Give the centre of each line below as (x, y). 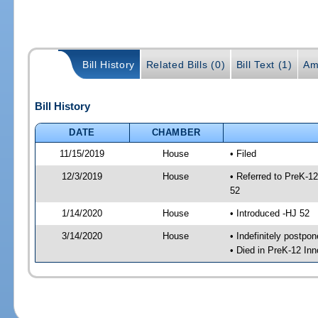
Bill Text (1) (264, 65)
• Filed (243, 153)
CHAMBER (176, 132)
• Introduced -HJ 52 (269, 213)
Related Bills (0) (186, 65)
